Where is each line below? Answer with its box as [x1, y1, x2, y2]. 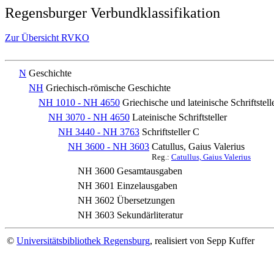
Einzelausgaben [117, 180, 177, 191]
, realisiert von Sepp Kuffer [150, 235, 254, 246]
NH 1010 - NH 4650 [39, 97, 120, 108]
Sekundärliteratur [117, 210, 183, 220]
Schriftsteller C [142, 127, 199, 137]
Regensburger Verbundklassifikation [5, 5, 220, 21]
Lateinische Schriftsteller [132, 112, 227, 122]
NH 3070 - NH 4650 [48, 112, 130, 122]
